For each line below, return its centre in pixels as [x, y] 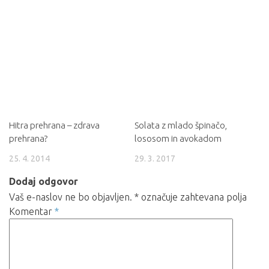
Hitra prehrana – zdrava [54, 125]
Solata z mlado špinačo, [181, 125]
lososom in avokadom [178, 139]
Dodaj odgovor [44, 182]
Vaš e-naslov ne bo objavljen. [71, 197]
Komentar [32, 212]
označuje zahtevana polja [193, 197]
